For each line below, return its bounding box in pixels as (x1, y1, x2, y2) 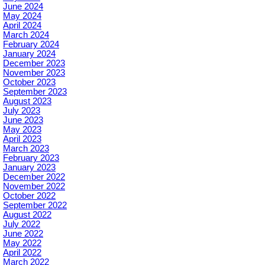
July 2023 (3, 106, 40, 116)
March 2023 (3, 144, 49, 154)
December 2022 (3, 172, 65, 182)
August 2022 (3, 210, 51, 220)
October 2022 (3, 191, 56, 201)
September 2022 (3, 201, 67, 211)
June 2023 (3, 115, 43, 125)
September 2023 (3, 87, 67, 97)
